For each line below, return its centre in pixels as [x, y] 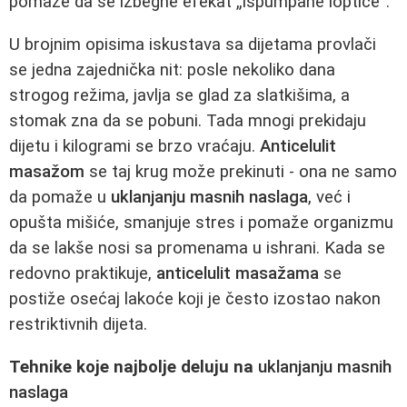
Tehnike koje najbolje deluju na [134, 367]
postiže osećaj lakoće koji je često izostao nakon [195, 298]
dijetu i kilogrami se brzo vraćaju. [134, 146]
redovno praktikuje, [83, 273]
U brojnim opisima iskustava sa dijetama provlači [193, 44]
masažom [47, 171]
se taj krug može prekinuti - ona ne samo [241, 171]
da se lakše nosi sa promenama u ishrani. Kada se [197, 248]
